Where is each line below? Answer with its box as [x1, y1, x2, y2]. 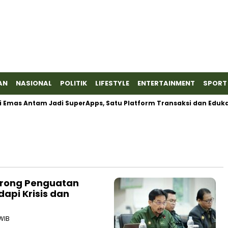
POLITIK [60, 78, 87, 88]
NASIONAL [16, 78, 52, 88]
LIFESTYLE [95, 78, 129, 88]
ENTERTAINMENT [137, 78, 195, 88]
